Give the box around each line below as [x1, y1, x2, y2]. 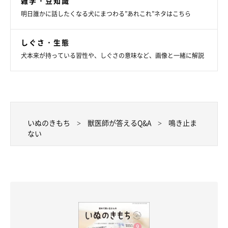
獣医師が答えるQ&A [88, 117, 151, 128]
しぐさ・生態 [21, 37, 70, 47]
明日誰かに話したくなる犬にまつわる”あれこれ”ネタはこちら [21, 9, 191, 18]
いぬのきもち [27, 117, 70, 128]
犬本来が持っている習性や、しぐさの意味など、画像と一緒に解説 [21, 50, 204, 60]
